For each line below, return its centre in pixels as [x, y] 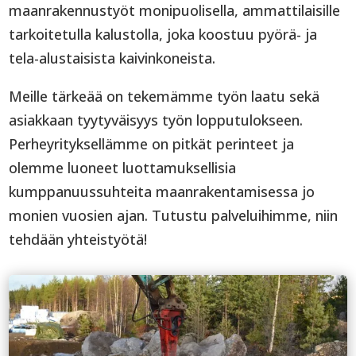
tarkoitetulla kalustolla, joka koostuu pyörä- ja [163, 34]
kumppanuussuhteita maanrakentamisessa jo [162, 191]
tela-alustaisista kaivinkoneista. [112, 58]
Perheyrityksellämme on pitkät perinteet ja [152, 143]
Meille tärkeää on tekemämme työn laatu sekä [164, 96]
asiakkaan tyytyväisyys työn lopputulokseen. [156, 120]
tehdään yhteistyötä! [78, 239]
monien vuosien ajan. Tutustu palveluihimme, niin [174, 215]
